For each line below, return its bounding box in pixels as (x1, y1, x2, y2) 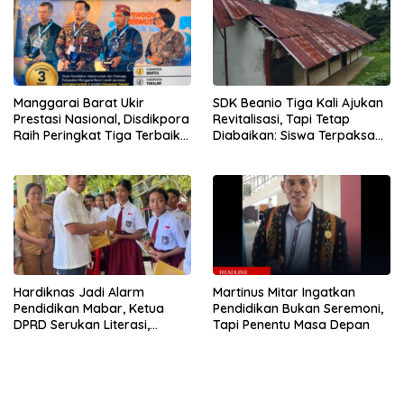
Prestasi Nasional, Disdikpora (14, 111, 189, 128)
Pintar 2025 (14, 160, 82, 177)
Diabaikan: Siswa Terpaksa (213, 127, 375, 144)
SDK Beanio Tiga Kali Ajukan (213, 95, 383, 112)
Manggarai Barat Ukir (14, 95, 144, 112)
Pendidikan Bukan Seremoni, (213, 299, 383, 317)
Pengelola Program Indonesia (14, 143, 191, 161)
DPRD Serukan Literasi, (14, 316, 150, 333)
